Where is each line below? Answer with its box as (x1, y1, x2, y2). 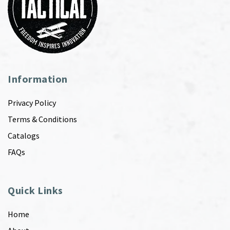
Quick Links (8, 183, 63, 197)
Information (8, 72, 68, 85)
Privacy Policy (8, 97, 56, 108)
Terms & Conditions (8, 113, 77, 124)
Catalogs (8, 130, 40, 141)
